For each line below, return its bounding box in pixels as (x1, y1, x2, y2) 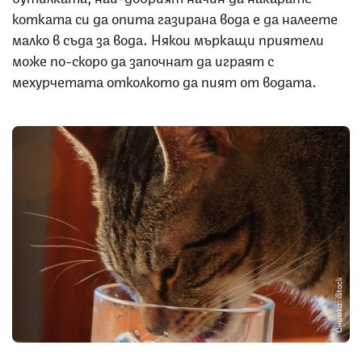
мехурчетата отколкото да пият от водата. (12, 69, 317, 90)
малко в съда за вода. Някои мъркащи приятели (12, 27, 324, 48)
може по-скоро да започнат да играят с (12, 48, 274, 69)
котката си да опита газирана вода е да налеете (12, 6, 338, 27)
